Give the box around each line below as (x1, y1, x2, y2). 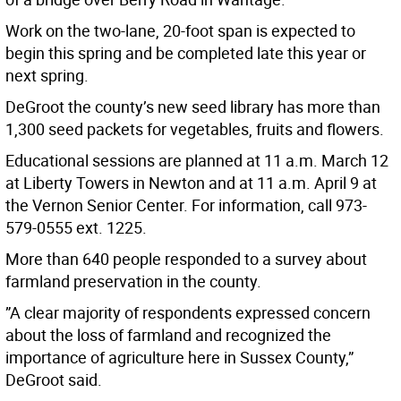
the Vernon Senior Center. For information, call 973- (5, 194, 367, 217)
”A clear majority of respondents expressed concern (5, 302, 371, 324)
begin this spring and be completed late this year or (5, 42, 366, 64)
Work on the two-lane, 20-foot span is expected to (5, 20, 355, 42)
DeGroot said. (5, 369, 102, 391)
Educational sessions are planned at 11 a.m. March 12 (5, 149, 388, 172)
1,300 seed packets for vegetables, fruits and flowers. (5, 118, 384, 141)
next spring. (5, 64, 89, 87)
